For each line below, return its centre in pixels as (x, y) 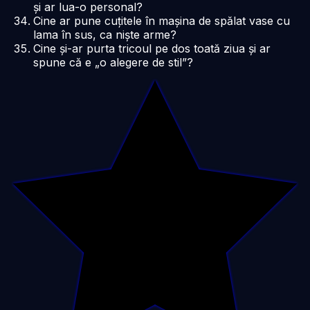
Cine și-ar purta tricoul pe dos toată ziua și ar (152, 48)
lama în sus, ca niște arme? (105, 34)
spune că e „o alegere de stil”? (113, 62)
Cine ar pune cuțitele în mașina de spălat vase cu (162, 20)
